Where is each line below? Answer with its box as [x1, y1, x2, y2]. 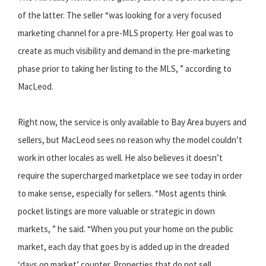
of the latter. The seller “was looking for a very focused [18, 9, 221, 21]
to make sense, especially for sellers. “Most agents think [18, 188, 226, 199]
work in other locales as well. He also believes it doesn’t [18, 152, 223, 164]
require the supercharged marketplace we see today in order [18, 170, 242, 182]
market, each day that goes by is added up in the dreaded [18, 241, 229, 253]
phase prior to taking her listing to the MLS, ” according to [18, 63, 232, 75]
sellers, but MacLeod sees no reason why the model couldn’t [18, 134, 242, 146]
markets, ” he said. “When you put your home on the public [18, 223, 233, 235]
